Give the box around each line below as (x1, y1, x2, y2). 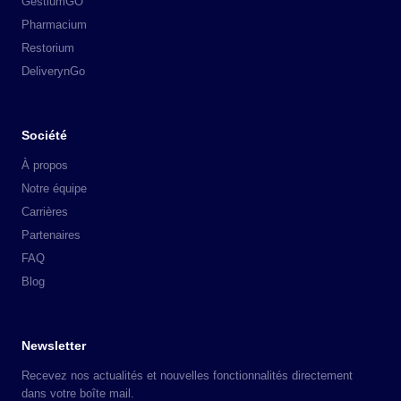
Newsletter (21, 338, 86, 353)
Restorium (21, 40, 74, 55)
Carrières (21, 204, 68, 218)
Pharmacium (21, 17, 87, 31)
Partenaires (21, 227, 81, 242)
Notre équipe (21, 181, 87, 195)
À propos (21, 158, 68, 172)
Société (21, 128, 67, 142)
